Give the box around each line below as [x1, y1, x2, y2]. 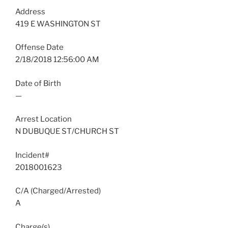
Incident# [15, 150, 49, 160]
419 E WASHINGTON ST [15, 19, 101, 28]
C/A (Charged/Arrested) [15, 186, 101, 196]
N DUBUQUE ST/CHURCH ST [15, 127, 119, 136]
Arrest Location [15, 115, 72, 124]
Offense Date [15, 43, 64, 52]
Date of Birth [15, 78, 61, 88]
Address [15, 7, 45, 16]
